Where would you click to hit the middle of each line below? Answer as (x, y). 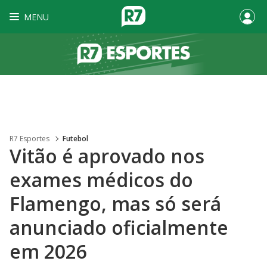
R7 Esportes (30, 139)
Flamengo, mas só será (115, 204)
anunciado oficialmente (119, 227)
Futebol (75, 139)
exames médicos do (101, 180)
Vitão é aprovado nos (107, 156)
